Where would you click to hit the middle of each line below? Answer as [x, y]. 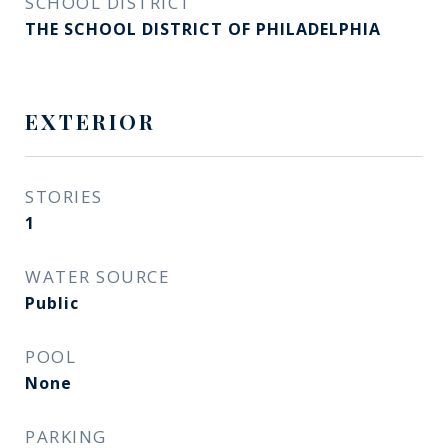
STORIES [64, 196]
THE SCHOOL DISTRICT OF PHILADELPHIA [203, 29]
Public [52, 303]
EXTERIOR [90, 121]
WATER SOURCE [97, 276]
